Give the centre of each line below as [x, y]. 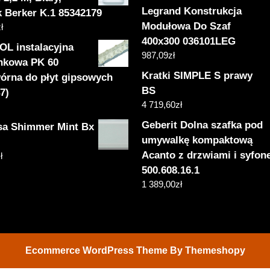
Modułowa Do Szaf [187, 27]
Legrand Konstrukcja [192, 11]
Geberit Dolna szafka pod [202, 125]
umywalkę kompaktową [197, 140]
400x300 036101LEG [189, 42]
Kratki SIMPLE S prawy [197, 76]
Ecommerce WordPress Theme [96, 251]
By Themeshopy [206, 251]
